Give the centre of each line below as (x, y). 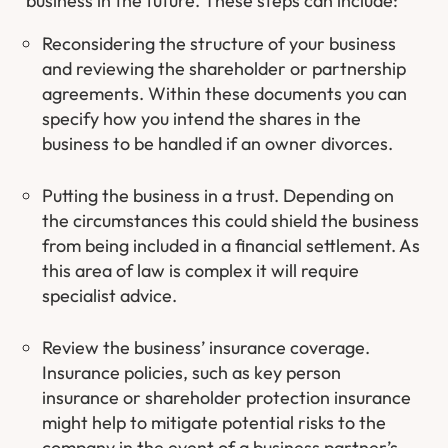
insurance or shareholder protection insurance (227, 397)
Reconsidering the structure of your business (219, 43)
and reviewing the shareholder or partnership (224, 68)
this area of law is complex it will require (201, 270)
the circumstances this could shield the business (231, 220)
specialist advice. (110, 295)
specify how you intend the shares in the (202, 118)
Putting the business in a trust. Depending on (218, 195)
